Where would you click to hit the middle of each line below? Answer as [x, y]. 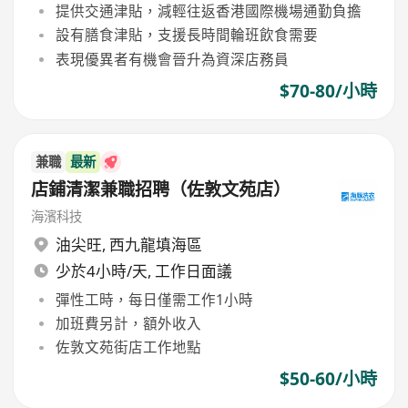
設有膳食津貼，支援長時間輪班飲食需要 [186, 35]
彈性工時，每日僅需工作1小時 [154, 299]
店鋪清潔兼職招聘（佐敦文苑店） [161, 190]
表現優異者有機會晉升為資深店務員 [172, 59]
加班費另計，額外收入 [128, 323]
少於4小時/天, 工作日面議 [143, 271]
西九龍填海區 [155, 245]
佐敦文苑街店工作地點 [128, 347]
